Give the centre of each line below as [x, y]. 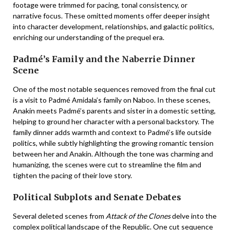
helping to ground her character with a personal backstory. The [113, 121]
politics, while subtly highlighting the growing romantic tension [113, 143]
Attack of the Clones [138, 216]
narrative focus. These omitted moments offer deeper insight [111, 16]
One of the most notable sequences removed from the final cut [114, 89]
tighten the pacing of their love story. [72, 175]
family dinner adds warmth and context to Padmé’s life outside [112, 132]
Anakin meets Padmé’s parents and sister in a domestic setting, [114, 111]
